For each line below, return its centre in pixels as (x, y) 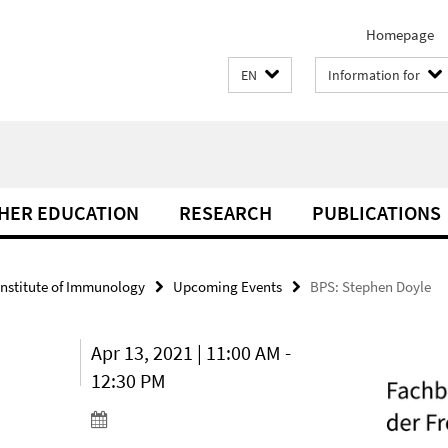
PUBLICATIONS (376, 212)
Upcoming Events (227, 286)
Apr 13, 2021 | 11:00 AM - (191, 352)
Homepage (400, 34)
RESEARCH (225, 212)
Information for (374, 75)
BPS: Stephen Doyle (370, 286)
